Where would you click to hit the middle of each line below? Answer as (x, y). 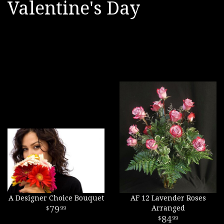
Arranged (168, 208)
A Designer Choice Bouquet (56, 198)
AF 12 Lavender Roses (168, 198)
